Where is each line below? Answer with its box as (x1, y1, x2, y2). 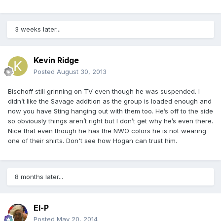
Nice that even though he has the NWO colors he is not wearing (8, 127, 206, 135)
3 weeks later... (15, 25, 61, 34)
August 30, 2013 (57, 68, 107, 76)
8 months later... (15, 173, 63, 181)
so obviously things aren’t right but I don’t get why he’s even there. (8, 117, 213, 125)
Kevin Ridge (34, 55, 79, 66)
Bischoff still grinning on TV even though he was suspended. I (8, 87, 200, 96)
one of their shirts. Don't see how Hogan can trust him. (8, 137, 177, 145)
